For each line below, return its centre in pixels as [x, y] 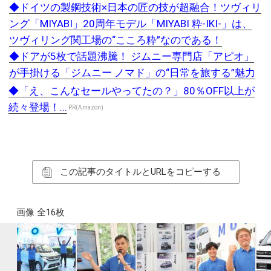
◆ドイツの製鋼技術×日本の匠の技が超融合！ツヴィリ [135, 8]
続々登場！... [38, 107]
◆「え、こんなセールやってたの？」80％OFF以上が [132, 91]
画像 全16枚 [40, 213]
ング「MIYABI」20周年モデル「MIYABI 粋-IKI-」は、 [131, 24]
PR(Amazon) [86, 107]
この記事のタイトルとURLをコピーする [140, 172]
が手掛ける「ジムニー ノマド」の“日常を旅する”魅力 [132, 73]
